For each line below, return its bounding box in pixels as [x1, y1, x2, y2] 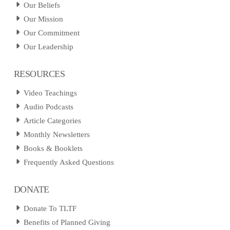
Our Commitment [24, 28, 80, 37]
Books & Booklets [24, 144, 83, 152]
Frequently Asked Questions [24, 158, 114, 166]
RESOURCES [13, 68, 65, 79]
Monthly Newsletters [24, 130, 90, 139]
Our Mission [24, 14, 64, 23]
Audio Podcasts [24, 102, 74, 111]
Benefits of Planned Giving [24, 218, 111, 226]
